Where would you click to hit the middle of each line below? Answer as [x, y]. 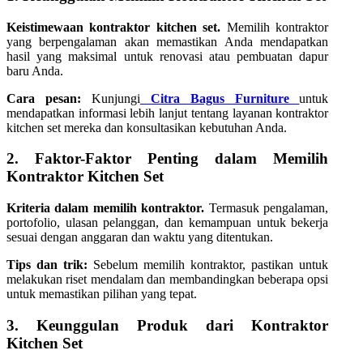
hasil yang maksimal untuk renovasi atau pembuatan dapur [168, 56]
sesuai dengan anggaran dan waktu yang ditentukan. [140, 237]
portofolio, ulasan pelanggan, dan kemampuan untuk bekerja [168, 223]
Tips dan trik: [47, 265]
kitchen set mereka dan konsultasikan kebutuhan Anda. [147, 127]
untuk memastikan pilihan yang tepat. [102, 294]
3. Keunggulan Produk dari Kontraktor [168, 325]
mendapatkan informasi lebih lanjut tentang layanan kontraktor [168, 113]
